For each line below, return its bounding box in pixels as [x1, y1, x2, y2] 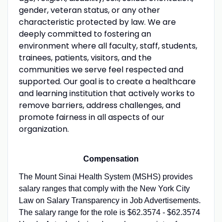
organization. [18, 123, 69, 135]
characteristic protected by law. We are [18, 16, 176, 28]
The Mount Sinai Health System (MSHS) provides [18, 172, 193, 181]
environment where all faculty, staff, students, [18, 40, 197, 52]
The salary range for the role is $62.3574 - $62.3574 [18, 208, 200, 217]
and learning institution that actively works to [18, 87, 195, 99]
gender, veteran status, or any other [18, 4, 160, 16]
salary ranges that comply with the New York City [18, 184, 190, 193]
